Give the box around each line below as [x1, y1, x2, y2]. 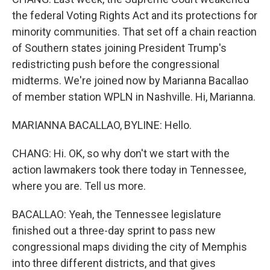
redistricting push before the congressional [12, 58, 219, 71]
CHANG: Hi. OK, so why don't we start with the [12, 147, 230, 160]
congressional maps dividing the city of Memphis [12, 240, 247, 253]
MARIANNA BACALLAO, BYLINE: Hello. [12, 119, 192, 131]
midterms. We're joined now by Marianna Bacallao [12, 74, 248, 87]
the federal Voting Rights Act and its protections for [12, 9, 257, 22]
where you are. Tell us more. [12, 180, 146, 192]
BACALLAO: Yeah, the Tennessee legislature [12, 208, 221, 221]
